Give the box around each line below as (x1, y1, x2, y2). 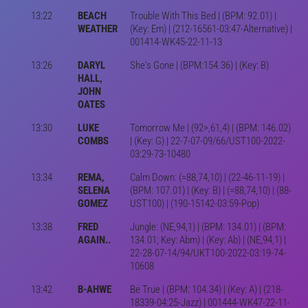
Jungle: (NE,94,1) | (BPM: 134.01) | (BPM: (129, 220, 286, 233)
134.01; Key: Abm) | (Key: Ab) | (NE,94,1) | (129, 233, 286, 246)
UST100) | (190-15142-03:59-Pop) (129, 197, 259, 210)
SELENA (77, 184, 110, 197)
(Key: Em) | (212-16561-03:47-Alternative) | (129, 22, 292, 35)
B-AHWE (77, 283, 111, 296)
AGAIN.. (77, 233, 111, 246)
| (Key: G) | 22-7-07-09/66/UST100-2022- (129, 134, 285, 147)
